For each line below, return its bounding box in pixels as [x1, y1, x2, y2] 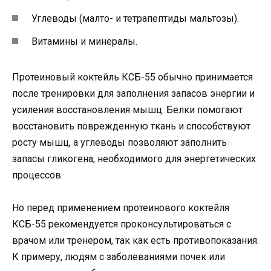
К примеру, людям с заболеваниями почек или [12, 250, 225, 263]
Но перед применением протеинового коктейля [12, 201, 229, 214]
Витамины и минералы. [31, 35, 137, 47]
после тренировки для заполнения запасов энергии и [12, 87, 255, 99]
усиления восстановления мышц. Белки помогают [12, 103, 243, 116]
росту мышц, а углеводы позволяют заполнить [12, 136, 227, 148]
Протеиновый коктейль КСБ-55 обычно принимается [12, 71, 253, 83]
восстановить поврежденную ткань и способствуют [12, 120, 250, 132]
